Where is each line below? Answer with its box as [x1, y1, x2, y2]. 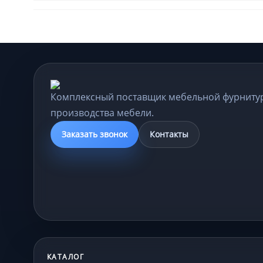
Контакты [150, 128, 188, 140]
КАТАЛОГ [47, 251, 85, 262]
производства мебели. [50, 106, 154, 119]
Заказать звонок [62, 128, 127, 140]
